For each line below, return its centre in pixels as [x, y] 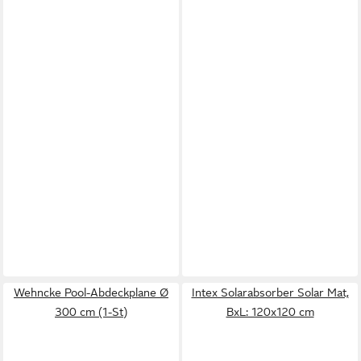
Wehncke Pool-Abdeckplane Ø [91, 293]
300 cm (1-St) [91, 312]
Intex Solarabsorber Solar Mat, [270, 293]
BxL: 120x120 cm [270, 312]
